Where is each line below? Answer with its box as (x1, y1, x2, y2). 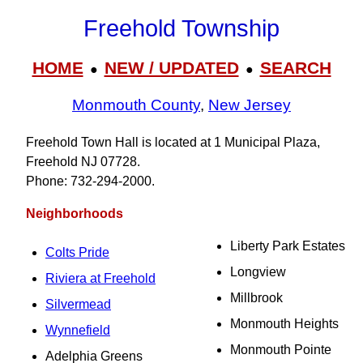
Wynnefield (45, 323, 110, 337)
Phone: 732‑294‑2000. (26, 174, 155, 188)
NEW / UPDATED (104, 58, 239, 77)
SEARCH (259, 58, 331, 77)
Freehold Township (83, 15, 280, 42)
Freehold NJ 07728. (26, 155, 140, 169)
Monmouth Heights (230, 317, 339, 331)
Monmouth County (72, 96, 200, 114)
